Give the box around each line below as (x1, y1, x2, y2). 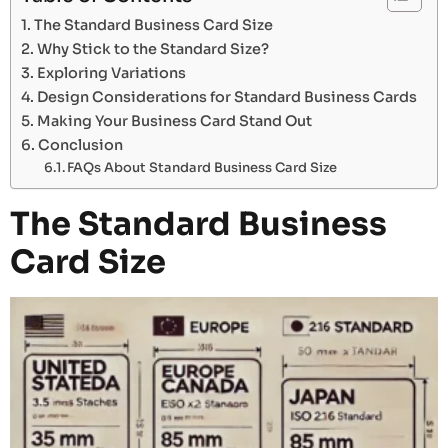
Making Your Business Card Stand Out (36, 111, 312, 130)
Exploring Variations (36, 63, 186, 82)
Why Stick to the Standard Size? (36, 39, 269, 58)
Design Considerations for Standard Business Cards (36, 87, 417, 106)
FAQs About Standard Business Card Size (67, 158, 338, 176)
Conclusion (37, 135, 123, 154)
